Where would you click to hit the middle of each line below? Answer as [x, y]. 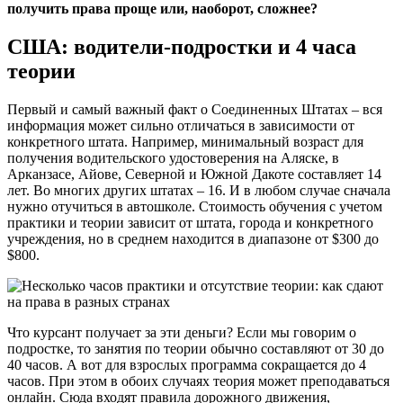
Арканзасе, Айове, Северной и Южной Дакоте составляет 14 [194, 174]
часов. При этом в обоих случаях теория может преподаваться [198, 381]
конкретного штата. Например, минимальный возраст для [185, 141]
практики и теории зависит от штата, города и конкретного [190, 222]
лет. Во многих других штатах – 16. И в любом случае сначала [199, 190]
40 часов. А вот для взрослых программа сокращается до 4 [187, 364]
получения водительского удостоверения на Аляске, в [173, 157]
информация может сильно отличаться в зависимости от [181, 125]
